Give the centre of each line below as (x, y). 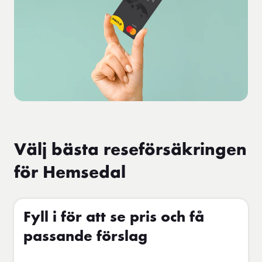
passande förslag (85, 237)
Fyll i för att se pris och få (114, 218)
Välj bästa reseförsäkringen (130, 151)
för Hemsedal (70, 173)
